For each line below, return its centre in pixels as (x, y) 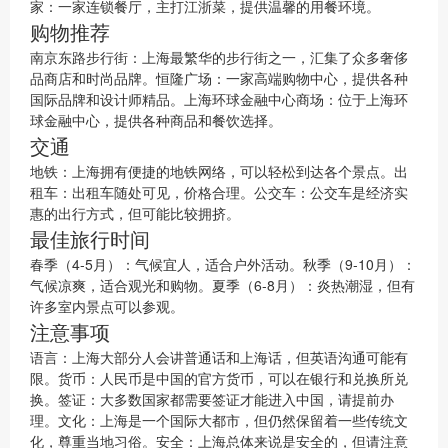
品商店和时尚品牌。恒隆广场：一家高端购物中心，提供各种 (219, 78)
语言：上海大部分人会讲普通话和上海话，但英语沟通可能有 (219, 357)
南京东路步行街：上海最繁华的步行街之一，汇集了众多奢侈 (219, 57)
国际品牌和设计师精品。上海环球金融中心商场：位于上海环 (219, 99)
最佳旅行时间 (90, 238)
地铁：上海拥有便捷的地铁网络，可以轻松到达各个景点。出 (219, 171)
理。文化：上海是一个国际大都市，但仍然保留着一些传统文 (219, 420)
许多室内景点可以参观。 (107, 306)
